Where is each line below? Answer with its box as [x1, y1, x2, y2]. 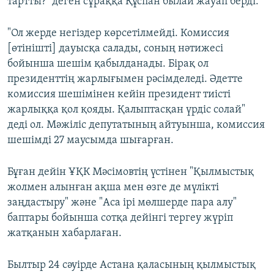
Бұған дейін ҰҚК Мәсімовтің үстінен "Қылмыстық [7, 166, 254, 179]
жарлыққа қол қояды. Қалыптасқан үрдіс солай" [7, 104, 245, 116]
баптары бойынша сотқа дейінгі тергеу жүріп [7, 212, 233, 224]
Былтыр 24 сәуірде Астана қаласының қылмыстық [7, 259, 256, 272]
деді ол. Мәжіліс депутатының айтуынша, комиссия [7, 119, 265, 131]
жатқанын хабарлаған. [7, 228, 122, 240]
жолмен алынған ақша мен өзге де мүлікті [7, 182, 219, 194]
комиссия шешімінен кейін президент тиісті [7, 89, 231, 101]
